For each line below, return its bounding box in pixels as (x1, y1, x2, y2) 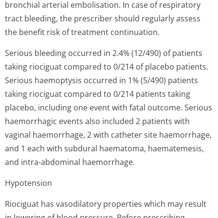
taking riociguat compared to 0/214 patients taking (5, 89, 190, 99)
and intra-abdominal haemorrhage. (5, 157, 135, 167)
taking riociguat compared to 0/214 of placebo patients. (5, 61, 208, 72)
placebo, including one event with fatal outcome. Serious (5, 102, 212, 113)
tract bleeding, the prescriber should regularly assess (5, 13, 200, 24)
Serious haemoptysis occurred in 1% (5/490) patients (5, 75, 198, 86)
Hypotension (5, 178, 52, 188)
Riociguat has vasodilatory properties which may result (5, 199, 206, 209)
